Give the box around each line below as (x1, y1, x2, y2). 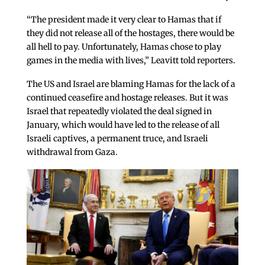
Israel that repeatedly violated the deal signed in (26, 105, 212, 117)
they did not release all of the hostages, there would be (26, 28, 234, 39)
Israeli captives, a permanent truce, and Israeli (26, 132, 208, 144)
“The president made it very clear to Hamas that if (26, 14, 221, 25)
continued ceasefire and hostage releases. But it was (26, 92, 228, 103)
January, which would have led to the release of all (26, 119, 219, 130)
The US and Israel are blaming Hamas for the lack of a (26, 78, 235, 89)
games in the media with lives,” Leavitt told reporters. (26, 55, 235, 66)
